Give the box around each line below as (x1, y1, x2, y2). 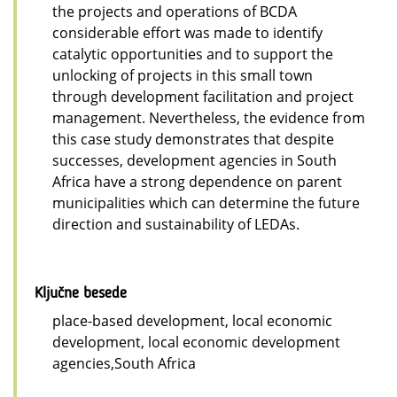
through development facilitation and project (52, 87, 354, 107)
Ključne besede (35, 285, 127, 302)
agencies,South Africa (52, 354, 196, 374)
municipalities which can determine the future (52, 193, 360, 214)
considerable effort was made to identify (52, 23, 323, 43)
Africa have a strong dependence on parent (52, 172, 342, 192)
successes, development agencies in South (52, 151, 337, 171)
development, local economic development (52, 332, 340, 353)
